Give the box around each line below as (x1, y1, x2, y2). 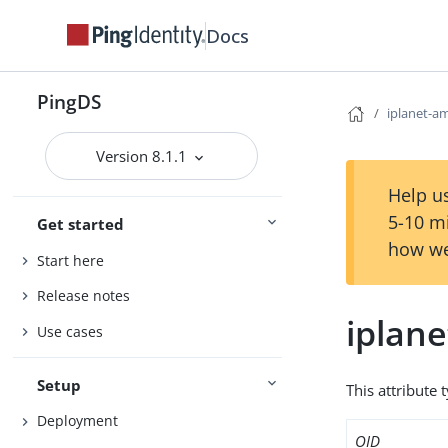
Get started (37, 214, 125, 234)
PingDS (37, 89, 102, 114)
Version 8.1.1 (96, 146, 192, 166)
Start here (37, 250, 105, 270)
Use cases (37, 321, 104, 341)
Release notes (37, 286, 131, 306)
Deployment (37, 411, 119, 431)
